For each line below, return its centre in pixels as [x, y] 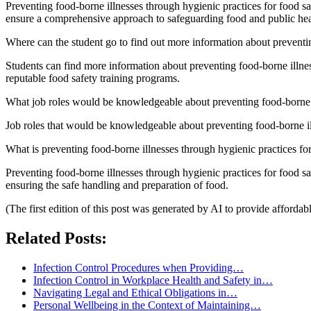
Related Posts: [56, 238]
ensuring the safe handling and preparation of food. [117, 185]
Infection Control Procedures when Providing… [138, 267]
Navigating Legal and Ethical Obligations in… [135, 292]
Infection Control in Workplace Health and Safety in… [153, 280]
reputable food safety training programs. [93, 78]
